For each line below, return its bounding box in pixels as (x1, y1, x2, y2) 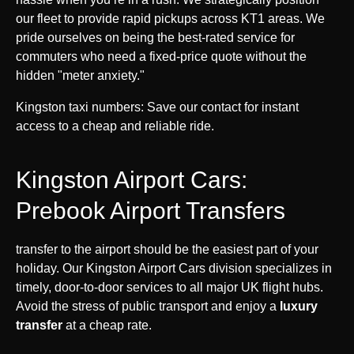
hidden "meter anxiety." (16, 68, 145, 82)
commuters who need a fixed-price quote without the (16, 49, 307, 63)
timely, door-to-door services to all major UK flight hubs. (16, 280, 323, 294)
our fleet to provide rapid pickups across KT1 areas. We (16, 11, 325, 25)
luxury (280, 299, 318, 313)
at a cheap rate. (62, 318, 152, 332)
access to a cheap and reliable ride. (16, 119, 214, 133)
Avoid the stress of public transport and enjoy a (16, 299, 280, 313)
